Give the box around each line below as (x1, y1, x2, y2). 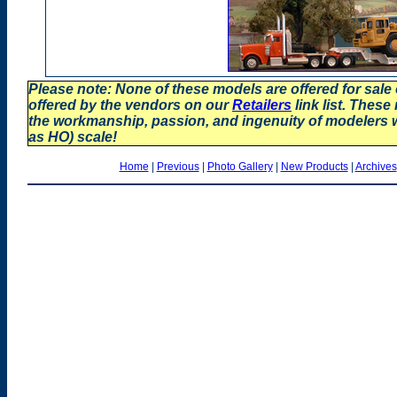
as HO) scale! (28, 129, 117, 144)
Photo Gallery (206, 160, 273, 173)
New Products (280, 160, 348, 173)
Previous (156, 160, 199, 173)
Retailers (232, 97, 292, 113)
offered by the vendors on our (28, 97, 232, 113)
